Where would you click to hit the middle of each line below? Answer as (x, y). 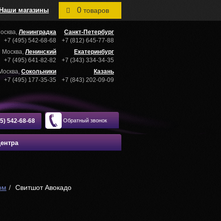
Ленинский (41, 52)
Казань (104, 72)
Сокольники (39, 72)
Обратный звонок (85, 121)
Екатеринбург (94, 52)
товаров (96, 10)
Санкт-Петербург (89, 32)
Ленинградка (37, 32)
